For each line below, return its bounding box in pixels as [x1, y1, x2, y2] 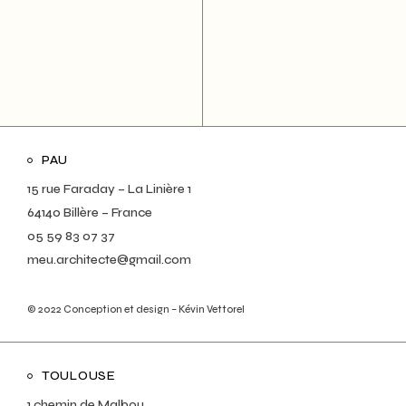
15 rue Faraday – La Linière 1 [27, 181, 191, 198]
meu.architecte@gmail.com [27, 252, 191, 268]
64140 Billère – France [27, 205, 152, 221]
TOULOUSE [42, 368, 116, 384]
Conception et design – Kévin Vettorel [63, 304, 245, 316]
